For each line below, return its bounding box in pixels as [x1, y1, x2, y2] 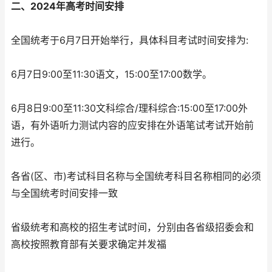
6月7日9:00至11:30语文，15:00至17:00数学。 [11, 69, 212, 80]
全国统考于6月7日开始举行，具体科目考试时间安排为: [11, 35, 248, 46]
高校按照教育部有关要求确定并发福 [11, 239, 166, 250]
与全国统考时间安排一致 [11, 188, 118, 199]
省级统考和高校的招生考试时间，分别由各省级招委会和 [11, 222, 254, 233]
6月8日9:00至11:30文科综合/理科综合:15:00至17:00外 [11, 103, 248, 114]
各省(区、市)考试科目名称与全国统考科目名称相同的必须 [11, 171, 261, 182]
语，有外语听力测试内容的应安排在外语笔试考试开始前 [11, 120, 254, 131]
